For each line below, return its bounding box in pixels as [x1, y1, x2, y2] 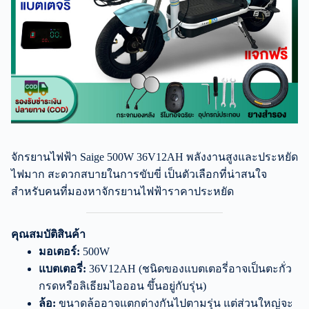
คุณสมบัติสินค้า [11, 228, 86, 240]
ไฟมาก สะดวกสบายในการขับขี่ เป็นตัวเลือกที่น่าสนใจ [11, 168, 267, 180]
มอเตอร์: [39, 245, 80, 257]
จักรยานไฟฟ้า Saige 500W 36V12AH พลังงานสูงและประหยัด [11, 150, 298, 163]
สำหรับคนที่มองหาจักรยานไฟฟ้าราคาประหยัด [11, 185, 234, 197]
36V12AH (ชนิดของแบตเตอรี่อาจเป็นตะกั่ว [86, 262, 292, 275]
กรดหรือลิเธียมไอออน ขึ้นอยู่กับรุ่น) [39, 279, 206, 292]
